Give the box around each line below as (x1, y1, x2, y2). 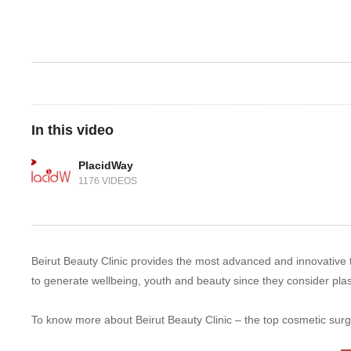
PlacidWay (78, 159, 133, 172)
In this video (31, 121, 114, 138)
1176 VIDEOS (78, 175, 137, 187)
